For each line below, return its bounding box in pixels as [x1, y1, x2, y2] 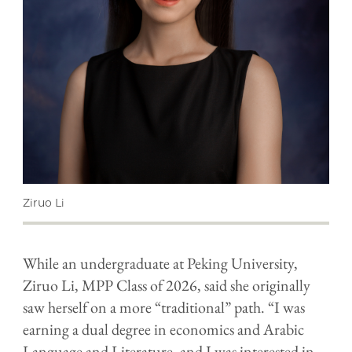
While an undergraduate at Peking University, [23, 252, 298, 273]
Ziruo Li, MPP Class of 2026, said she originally [23, 274, 310, 295]
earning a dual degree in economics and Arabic [23, 318, 304, 339]
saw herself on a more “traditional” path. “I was [23, 296, 305, 317]
